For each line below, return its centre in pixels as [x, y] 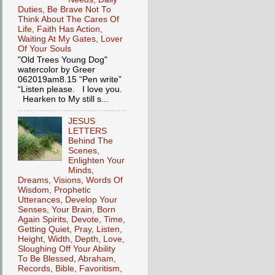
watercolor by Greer [56, 70]
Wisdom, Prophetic [54, 190]
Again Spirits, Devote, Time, [72, 220]
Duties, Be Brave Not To [64, 9]
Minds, [81, 171]
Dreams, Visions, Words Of [70, 180]
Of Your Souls [45, 48]
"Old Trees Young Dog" [63, 60]
